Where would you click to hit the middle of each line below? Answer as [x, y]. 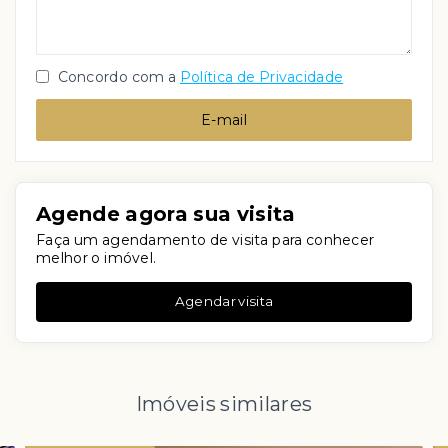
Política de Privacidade [261, 76]
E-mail [224, 119]
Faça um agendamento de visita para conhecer [205, 239]
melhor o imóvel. [96, 257]
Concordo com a [115, 76]
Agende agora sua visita [166, 213]
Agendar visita [224, 301]
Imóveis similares [224, 403]
